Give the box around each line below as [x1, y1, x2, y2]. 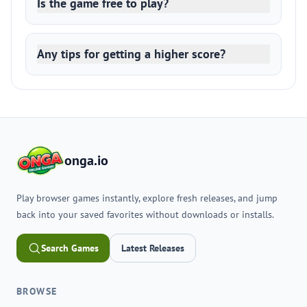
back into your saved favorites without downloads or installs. [16, 208, 274, 221]
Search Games [41, 242, 99, 254]
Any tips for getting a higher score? [37, 46, 225, 62]
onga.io [64, 151, 108, 169]
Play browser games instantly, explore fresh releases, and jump [16, 192, 278, 204]
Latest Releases [121, 242, 184, 254]
